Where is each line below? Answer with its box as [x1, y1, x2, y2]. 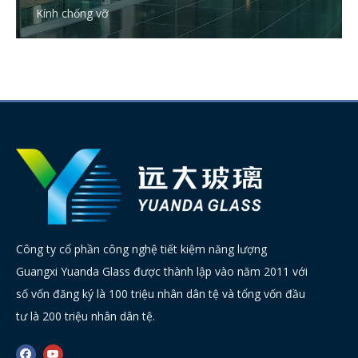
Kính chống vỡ [36, 6, 109, 21]
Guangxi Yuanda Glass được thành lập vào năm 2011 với [16, 263, 308, 279]
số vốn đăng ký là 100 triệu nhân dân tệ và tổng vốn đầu [16, 285, 305, 301]
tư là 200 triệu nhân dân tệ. [16, 308, 155, 324]
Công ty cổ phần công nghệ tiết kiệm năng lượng [16, 241, 267, 257]
